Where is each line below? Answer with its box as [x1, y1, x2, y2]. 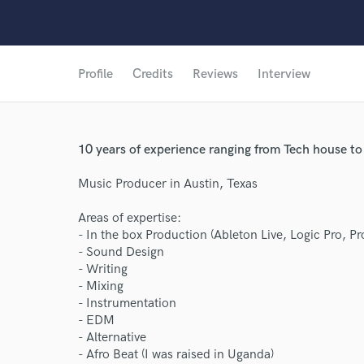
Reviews [193, 67, 238, 82]
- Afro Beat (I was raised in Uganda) [78, 347, 274, 362]
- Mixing [78, 279, 123, 294]
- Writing [78, 262, 128, 277]
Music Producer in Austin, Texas [78, 176, 258, 192]
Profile [78, 67, 113, 82]
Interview [258, 67, 310, 82]
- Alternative [78, 330, 146, 345]
